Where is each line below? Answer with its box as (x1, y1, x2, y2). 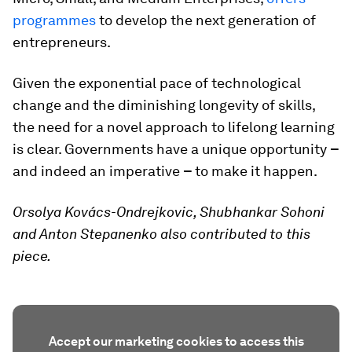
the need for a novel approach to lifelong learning (13, 119, 335, 135)
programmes (13, 12, 96, 28)
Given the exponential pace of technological (13, 75, 301, 91)
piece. (13, 247, 51, 264)
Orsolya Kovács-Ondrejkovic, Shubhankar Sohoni (13, 203, 324, 220)
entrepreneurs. (13, 34, 111, 50)
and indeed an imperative (13, 163, 183, 179)
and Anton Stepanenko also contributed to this (13, 225, 310, 242)
